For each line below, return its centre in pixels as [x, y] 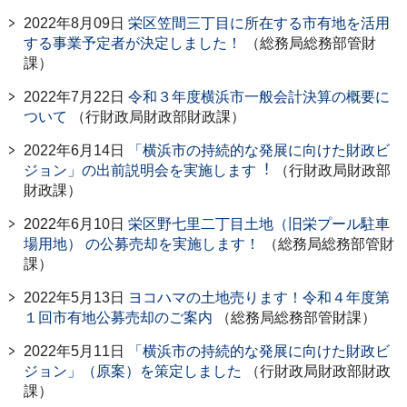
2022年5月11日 [74, 351]
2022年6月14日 [74, 150]
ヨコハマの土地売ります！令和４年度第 [259, 297]
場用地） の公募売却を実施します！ [142, 243]
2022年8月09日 [74, 23]
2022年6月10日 [74, 223]
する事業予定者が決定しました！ [133, 43]
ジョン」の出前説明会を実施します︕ [147, 170]
